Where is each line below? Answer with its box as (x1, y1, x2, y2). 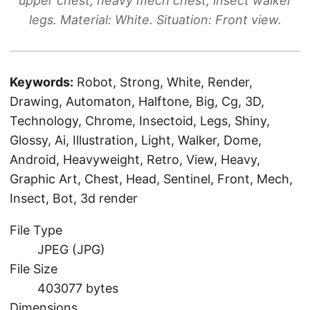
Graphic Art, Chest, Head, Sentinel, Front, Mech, (10, 171, 293, 186)
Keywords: (10, 74, 73, 89)
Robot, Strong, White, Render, (77, 74, 253, 89)
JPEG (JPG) (37, 241, 105, 257)
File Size (10, 261, 57, 276)
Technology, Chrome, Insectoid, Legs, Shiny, (10, 113, 270, 128)
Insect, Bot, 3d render (10, 190, 138, 206)
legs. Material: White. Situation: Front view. (28, 12, 282, 27)
